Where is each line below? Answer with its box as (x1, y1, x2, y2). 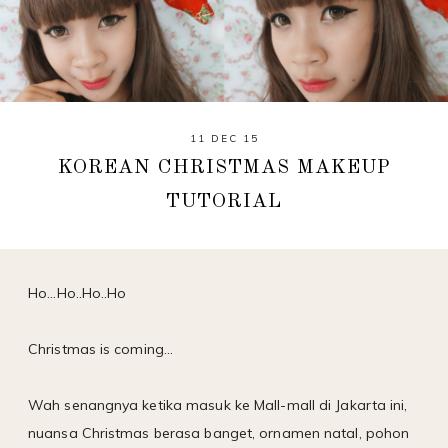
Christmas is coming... (28, 339, 174, 358)
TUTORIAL (166, 191, 282, 212)
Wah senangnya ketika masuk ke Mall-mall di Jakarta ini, (28, 395, 408, 414)
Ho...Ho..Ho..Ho (28, 283, 127, 302)
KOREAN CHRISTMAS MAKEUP (57, 157, 391, 178)
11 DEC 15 (189, 131, 259, 145)
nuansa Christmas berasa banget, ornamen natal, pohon (28, 423, 410, 442)
